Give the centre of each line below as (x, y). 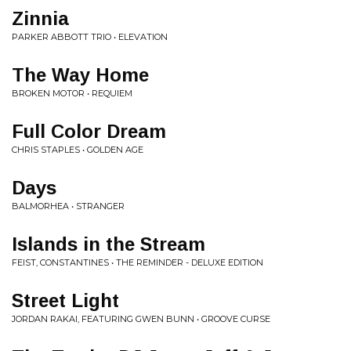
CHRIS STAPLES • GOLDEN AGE (78, 150)
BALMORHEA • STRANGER (68, 206)
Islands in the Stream (109, 244)
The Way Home (80, 75)
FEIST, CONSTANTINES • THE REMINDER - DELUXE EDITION (138, 262)
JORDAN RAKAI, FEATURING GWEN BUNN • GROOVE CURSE (141, 319)
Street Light (65, 300)
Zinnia (40, 18)
